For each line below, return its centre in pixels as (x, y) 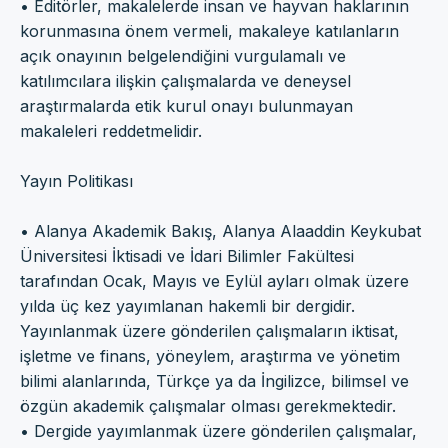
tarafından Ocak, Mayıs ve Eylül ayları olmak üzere (214, 280)
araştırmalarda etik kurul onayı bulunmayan (186, 105)
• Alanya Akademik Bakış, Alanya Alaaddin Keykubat (220, 230)
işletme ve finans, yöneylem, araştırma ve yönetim (210, 355)
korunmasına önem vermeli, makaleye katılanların (209, 30)
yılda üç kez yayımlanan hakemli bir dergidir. (187, 305)
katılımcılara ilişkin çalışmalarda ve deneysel (185, 80)
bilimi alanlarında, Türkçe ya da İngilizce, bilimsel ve (214, 380)
